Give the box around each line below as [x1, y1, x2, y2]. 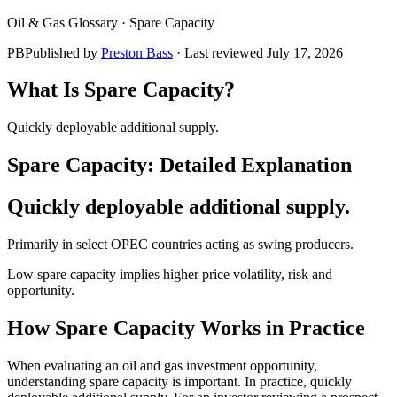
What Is [7, 78, 84, 102]
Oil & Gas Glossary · [7, 14, 129, 30]
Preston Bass [101, 44, 173, 60]
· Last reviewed [173, 44, 267, 60]
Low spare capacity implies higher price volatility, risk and [7, 267, 332, 283]
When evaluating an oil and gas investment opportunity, [7, 357, 317, 373]
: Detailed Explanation [147, 153, 352, 177]
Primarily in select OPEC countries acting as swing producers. [7, 237, 354, 253]
